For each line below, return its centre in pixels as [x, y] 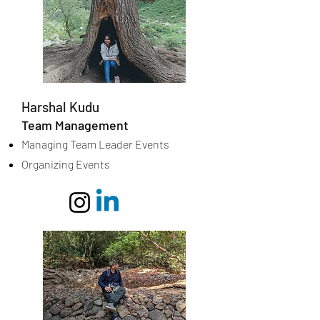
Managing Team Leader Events [95, 144]
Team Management [75, 125]
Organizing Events [66, 164]
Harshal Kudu [60, 107]
